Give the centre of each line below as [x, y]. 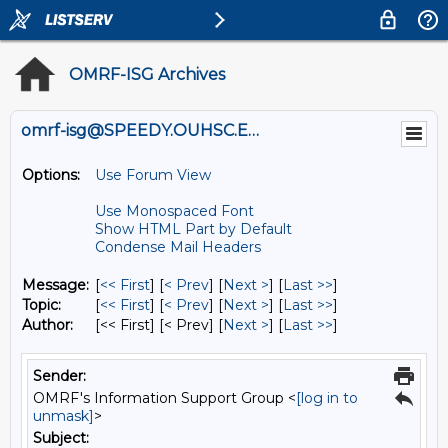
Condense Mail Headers [178, 247]
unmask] [63, 416]
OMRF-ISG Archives [147, 74]
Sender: [59, 376]
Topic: [41, 305]
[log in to [327, 398]
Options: [51, 175]
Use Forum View [153, 175]
